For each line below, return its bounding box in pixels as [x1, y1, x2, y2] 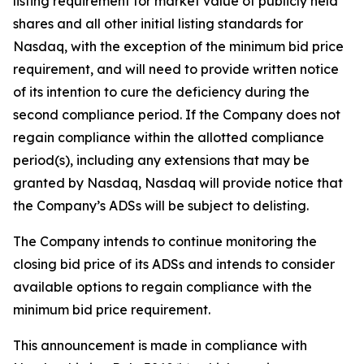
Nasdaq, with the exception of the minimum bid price [13, 38, 344, 54]
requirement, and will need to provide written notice [13, 61, 339, 77]
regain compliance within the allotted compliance [13, 129, 324, 145]
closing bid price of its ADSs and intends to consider [13, 256, 335, 272]
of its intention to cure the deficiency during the [13, 84, 310, 100]
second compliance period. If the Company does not [13, 106, 340, 123]
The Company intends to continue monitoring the [13, 233, 317, 249]
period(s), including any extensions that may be [13, 152, 310, 168]
